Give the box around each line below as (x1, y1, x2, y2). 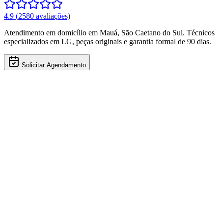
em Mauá (88, 28, 117, 37)
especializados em (4, 37, 61, 46)
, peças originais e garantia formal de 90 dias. (72, 37, 211, 46)
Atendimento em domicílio (4, 28, 88, 37)
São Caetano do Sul (121, 28, 183, 37)
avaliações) (34, 11, 70, 20)
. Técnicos (183, 28, 215, 37)
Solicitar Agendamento (22, 61, 86, 69)
